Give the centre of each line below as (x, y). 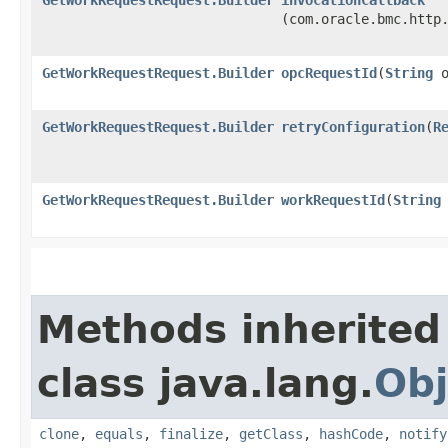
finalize (191, 433)
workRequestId (333, 199)
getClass (271, 433)
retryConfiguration (353, 126)
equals (119, 433)
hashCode (351, 433)
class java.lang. (205, 383)
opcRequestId (329, 72)
